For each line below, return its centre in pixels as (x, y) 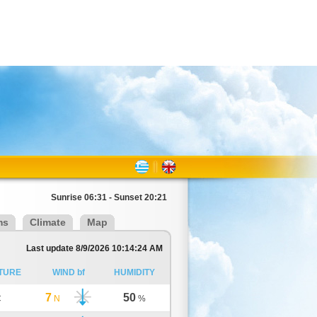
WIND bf (69, 272)
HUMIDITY (134, 272)
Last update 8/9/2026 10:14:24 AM (94, 248)
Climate (48, 222)
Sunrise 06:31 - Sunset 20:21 (109, 197)
